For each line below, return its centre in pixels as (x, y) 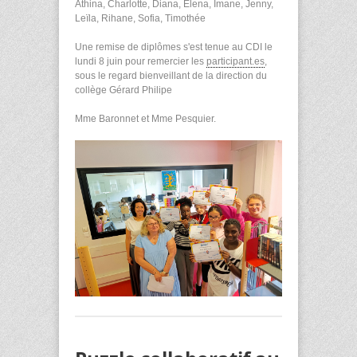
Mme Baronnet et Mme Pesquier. (145, 119)
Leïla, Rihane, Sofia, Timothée (141, 19)
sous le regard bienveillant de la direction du (171, 76)
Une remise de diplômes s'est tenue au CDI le (174, 47)
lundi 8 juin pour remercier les (141, 62)
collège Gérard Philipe (125, 90)
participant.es (235, 62)
